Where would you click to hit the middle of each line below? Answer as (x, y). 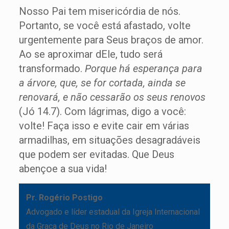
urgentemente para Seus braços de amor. (111, 40)
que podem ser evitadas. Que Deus (96, 155)
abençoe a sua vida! (63, 169)
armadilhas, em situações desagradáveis (109, 140)
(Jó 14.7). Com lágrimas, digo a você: (102, 112)
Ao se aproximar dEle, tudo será (90, 54)
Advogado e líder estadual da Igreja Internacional (113, 212)
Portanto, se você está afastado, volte (105, 26)
